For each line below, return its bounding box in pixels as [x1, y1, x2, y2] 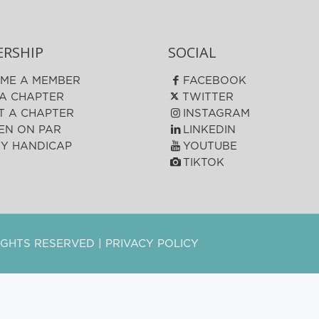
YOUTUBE [183, 141, 238, 152]
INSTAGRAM [183, 108, 251, 119]
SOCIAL [168, 43, 217, 62]
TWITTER [179, 92, 234, 103]
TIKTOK [183, 157, 225, 168]
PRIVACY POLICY [105, 239, 199, 249]
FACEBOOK [183, 75, 247, 86]
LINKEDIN [183, 125, 236, 135]
